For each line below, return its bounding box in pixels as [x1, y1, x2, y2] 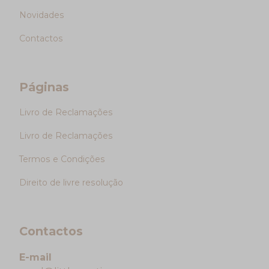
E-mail [19, 251, 52, 263]
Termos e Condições [19, 154, 105, 164]
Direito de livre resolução [19, 177, 123, 187]
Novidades [19, 10, 64, 20]
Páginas [19, 79, 69, 94]
